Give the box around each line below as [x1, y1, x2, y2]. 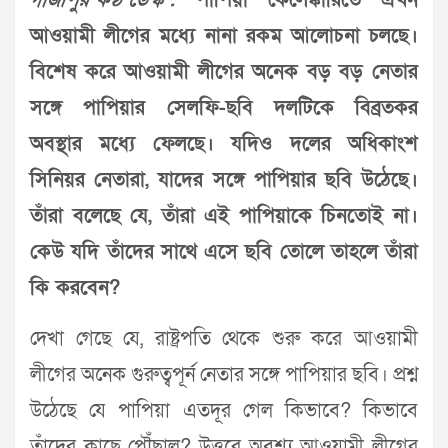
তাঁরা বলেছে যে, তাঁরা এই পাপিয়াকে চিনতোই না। [30, 203, 418, 230]
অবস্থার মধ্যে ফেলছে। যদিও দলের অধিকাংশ [30, 131, 418, 158]
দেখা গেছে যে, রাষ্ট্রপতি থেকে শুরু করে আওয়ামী [30, 326, 418, 353]
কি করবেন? [30, 275, 120, 302]
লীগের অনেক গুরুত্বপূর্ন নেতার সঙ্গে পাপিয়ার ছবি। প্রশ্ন [30, 362, 418, 389]
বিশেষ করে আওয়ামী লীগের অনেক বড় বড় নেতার [30, 59, 418, 86]
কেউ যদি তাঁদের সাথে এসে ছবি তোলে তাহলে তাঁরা [30, 239, 418, 266]
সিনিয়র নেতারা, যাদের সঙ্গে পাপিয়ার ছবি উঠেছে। [30, 167, 418, 194]
